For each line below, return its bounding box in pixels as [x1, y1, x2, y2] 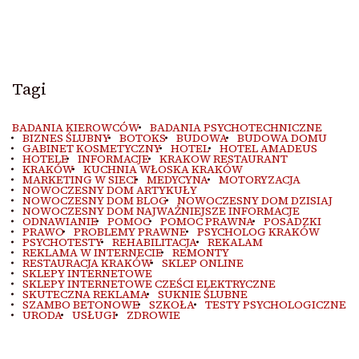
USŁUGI [72, 307, 116, 323]
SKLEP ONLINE [162, 255, 244, 271]
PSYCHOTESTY [22, 234, 103, 250]
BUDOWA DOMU [237, 130, 327, 146]
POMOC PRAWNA [159, 213, 254, 229]
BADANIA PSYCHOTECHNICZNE [149, 119, 322, 135]
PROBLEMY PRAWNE [74, 224, 187, 240]
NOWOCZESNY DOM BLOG [22, 192, 167, 208]
